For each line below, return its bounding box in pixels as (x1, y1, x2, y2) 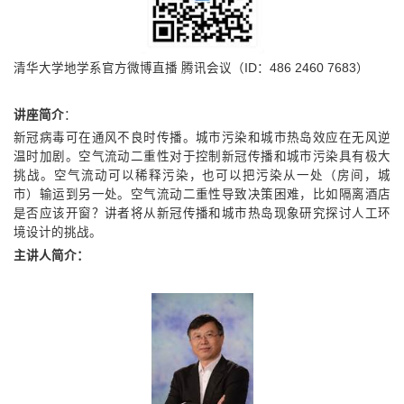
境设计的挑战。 (14, 225, 102, 240)
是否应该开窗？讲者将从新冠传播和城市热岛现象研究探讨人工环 (14, 207, 390, 221)
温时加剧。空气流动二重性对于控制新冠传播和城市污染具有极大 (14, 150, 390, 164)
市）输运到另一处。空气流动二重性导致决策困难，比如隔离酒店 (14, 188, 390, 202)
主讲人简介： (14, 249, 89, 263)
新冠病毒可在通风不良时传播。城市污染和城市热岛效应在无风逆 (14, 131, 390, 145)
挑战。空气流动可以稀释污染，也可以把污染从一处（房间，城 (14, 169, 390, 183)
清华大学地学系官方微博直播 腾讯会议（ (14, 61, 244, 75)
